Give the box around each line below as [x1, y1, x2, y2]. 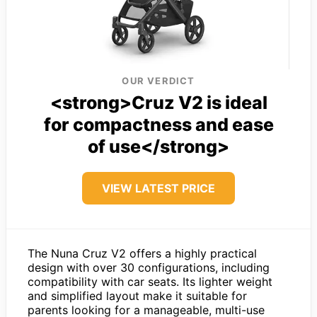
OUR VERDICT [122, 75, 195, 87]
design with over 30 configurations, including [28, 260, 270, 275]
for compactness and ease [43, 114, 274, 136]
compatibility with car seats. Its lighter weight [28, 275, 272, 289]
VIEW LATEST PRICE [102, 181, 215, 196]
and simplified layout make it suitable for [28, 289, 247, 304]
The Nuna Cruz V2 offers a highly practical [28, 246, 257, 261]
